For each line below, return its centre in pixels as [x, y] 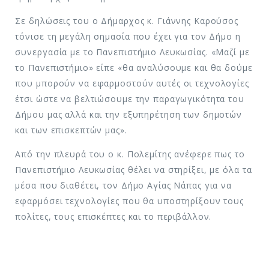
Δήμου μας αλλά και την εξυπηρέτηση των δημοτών [129, 115]
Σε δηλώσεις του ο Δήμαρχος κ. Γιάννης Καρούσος [127, 21]
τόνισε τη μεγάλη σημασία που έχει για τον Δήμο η [128, 37]
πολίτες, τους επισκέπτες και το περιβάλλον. [113, 217]
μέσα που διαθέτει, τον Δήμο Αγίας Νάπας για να [124, 186]
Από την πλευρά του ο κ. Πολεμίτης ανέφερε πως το [130, 154]
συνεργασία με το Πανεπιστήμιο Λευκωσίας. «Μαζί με [132, 52]
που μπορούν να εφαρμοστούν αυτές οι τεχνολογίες [132, 83]
